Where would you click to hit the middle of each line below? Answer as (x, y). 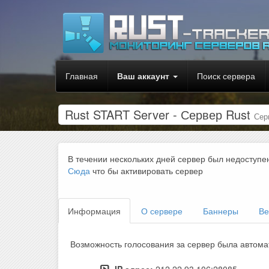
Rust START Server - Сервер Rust (159, 115)
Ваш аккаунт (143, 76)
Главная (82, 76)
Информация (94, 211)
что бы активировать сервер (147, 171)
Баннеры (221, 211)
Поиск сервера (226, 76)
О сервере (162, 211)
